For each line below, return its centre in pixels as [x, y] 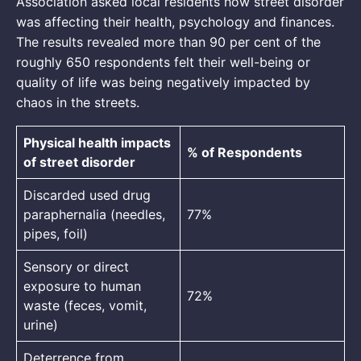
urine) [41, 324]
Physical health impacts [97, 142]
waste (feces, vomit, [85, 305]
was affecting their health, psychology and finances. [175, 21]
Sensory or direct [76, 266]
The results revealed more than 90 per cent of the [168, 41]
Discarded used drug [87, 195]
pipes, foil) [56, 233]
